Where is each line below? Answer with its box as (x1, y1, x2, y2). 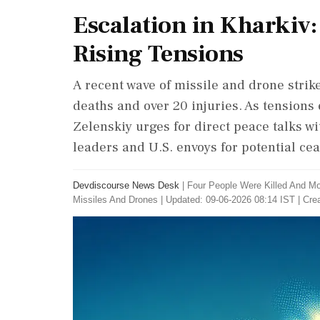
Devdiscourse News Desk (73, 180, 179, 191)
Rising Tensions (73, 38, 244, 69)
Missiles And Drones (73, 194, 158, 205)
